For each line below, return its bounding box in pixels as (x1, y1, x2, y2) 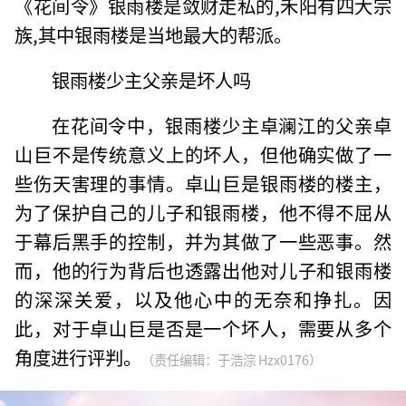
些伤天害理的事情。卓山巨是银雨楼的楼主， (14, 169, 391, 197)
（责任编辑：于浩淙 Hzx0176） (141, 349, 323, 369)
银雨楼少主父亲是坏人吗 (51, 66, 251, 94)
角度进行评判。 (14, 343, 142, 371)
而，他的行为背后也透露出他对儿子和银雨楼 (14, 256, 391, 284)
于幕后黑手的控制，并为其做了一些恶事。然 (14, 227, 391, 255)
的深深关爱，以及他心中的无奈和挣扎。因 (14, 285, 391, 313)
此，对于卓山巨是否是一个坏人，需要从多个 (14, 314, 391, 342)
